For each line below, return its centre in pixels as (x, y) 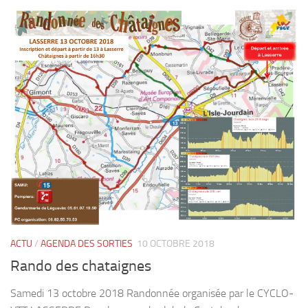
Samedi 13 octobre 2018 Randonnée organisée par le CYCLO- (152, 294)
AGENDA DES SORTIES (87, 244)
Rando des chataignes (81, 266)
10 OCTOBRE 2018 (176, 244)
